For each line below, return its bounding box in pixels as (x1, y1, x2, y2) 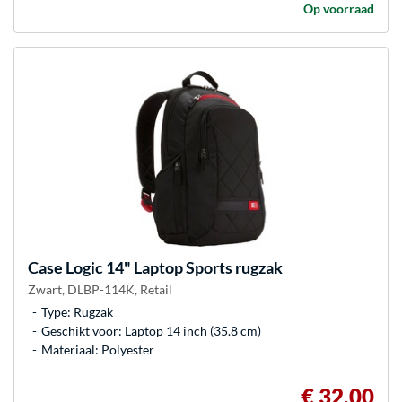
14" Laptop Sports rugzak (103, 258, 283, 278)
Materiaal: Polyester (41, 342, 154, 358)
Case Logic (28, 258, 103, 278)
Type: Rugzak (41, 304, 113, 320)
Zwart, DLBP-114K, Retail (28, 282, 172, 298)
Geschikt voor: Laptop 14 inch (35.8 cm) (41, 323, 261, 339)
